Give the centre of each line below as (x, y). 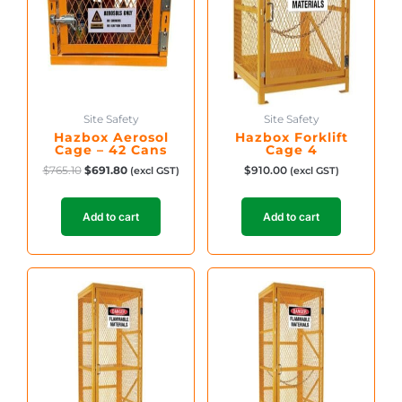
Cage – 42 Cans (111, 149)
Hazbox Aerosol (111, 137)
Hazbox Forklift (291, 137)
